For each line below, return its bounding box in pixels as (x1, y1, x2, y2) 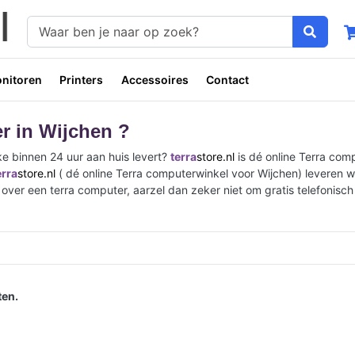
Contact (206, 72, 250, 86)
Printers (59, 72, 104, 86)
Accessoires (120, 72, 189, 86)
